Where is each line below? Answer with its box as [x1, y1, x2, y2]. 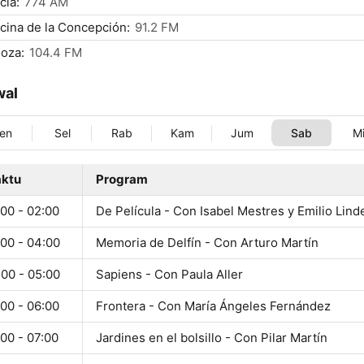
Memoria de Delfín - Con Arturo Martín [96, 235, 318, 251]
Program [96, 171, 148, 188]
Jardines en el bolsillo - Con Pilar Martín [96, 330, 327, 346]
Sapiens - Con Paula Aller [96, 266, 243, 283]
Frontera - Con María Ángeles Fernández [96, 298, 331, 314]
